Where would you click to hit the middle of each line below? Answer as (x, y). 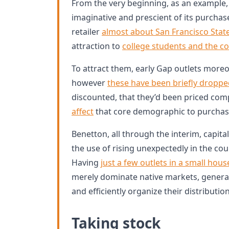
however (89, 83)
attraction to (97, 46)
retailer (87, 32)
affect (83, 111)
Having (86, 163)
